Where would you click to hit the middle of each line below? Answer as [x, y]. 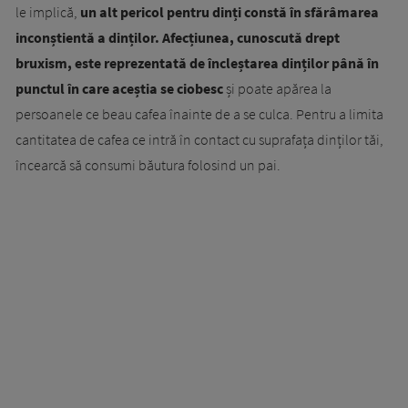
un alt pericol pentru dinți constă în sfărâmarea [229, 12]
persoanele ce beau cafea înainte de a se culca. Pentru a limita [199, 114]
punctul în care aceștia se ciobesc [119, 89]
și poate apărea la [277, 89]
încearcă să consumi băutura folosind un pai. [148, 165]
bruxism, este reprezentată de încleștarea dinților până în [197, 63]
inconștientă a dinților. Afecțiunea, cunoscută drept [178, 38]
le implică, [48, 12]
